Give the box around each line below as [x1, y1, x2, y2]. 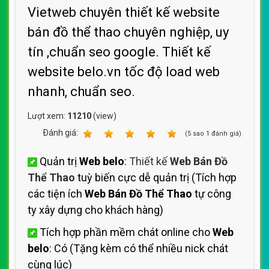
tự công [192, 187, 231, 200]
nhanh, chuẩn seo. [28, 84, 135, 99]
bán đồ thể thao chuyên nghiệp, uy [28, 25, 229, 40]
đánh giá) [210, 130, 241, 138]
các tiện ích [28, 187, 85, 200]
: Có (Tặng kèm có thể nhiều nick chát [49, 242, 228, 255]
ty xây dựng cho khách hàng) [28, 204, 163, 216]
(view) [91, 111, 116, 121]
